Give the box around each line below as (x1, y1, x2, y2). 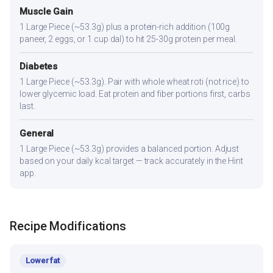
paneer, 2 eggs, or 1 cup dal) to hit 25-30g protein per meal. (19, 34, 237, 44)
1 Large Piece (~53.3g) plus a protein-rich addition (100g (19, 22, 230, 32)
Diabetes (19, 61, 58, 73)
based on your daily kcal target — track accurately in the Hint (19, 156, 243, 166)
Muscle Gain (19, 6, 73, 18)
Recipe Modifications (10, 218, 126, 233)
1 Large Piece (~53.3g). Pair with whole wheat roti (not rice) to (19, 77, 249, 87)
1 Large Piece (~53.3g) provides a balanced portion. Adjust (19, 144, 239, 154)
